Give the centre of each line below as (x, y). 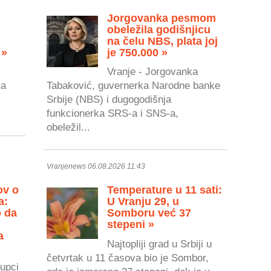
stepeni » (131, 225)
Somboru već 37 (149, 213)
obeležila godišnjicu (159, 29)
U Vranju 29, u (143, 202)
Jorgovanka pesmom (162, 18)
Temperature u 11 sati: (165, 190)
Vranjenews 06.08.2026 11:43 (96, 167)
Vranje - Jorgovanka (153, 72)
